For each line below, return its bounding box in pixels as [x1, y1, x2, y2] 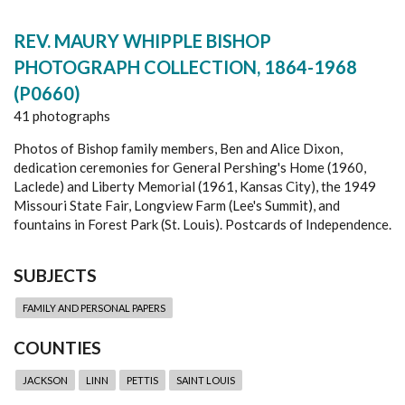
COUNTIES [14, 337, 101, 359]
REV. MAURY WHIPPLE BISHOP [14, 30, 271, 52]
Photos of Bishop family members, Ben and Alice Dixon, [14, 140, 343, 157]
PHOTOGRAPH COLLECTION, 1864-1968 [14, 56, 357, 79]
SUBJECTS [14, 265, 97, 287]
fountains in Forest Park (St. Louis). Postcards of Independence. [14, 216, 391, 233]
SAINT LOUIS [176, 374, 235, 387]
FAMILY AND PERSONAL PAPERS [23, 302, 165, 315]
